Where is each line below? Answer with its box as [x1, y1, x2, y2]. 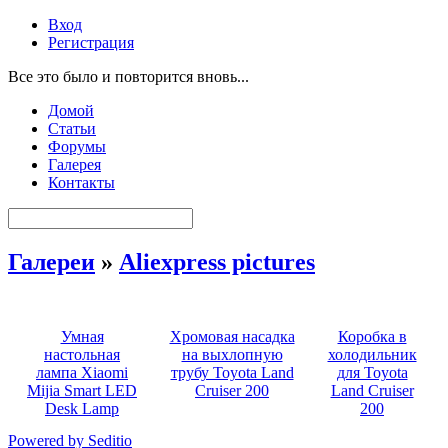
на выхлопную [181, 345, 283, 363]
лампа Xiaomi [36, 363, 128, 381]
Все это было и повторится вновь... [8, 68, 249, 85]
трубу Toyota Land [170, 363, 294, 381]
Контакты [48, 174, 115, 191]
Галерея [48, 156, 101, 173]
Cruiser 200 [195, 381, 269, 399]
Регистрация [48, 34, 134, 51]
